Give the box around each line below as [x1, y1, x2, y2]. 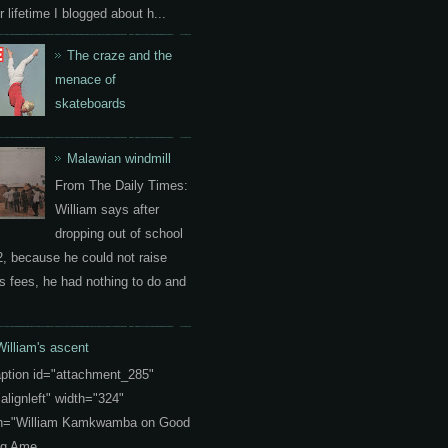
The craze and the [67, 48, 173, 64]
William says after [55, 201, 160, 217]
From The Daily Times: [55, 177, 189, 193]
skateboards [55, 96, 127, 112]
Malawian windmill [67, 151, 172, 167]
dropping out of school [55, 225, 184, 241]
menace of [55, 72, 117, 88]
